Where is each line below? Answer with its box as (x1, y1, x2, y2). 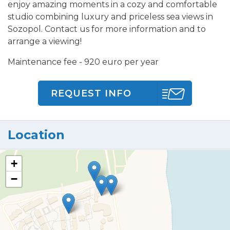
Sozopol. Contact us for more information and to (8, 24, 206, 34)
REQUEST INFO (51, 87, 131, 99)
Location (8, 127, 65, 143)
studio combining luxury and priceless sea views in (8, 12, 213, 22)
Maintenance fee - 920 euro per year (8, 57, 159, 67)
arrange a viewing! (8, 36, 82, 47)
